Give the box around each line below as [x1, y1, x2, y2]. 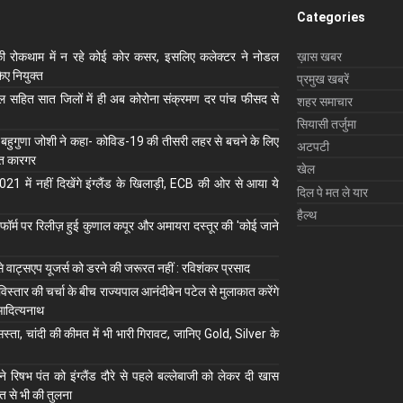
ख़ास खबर [297, 49, 342, 65]
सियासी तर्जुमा [297, 117, 356, 132]
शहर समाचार [297, 94, 353, 110]
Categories [297, 10, 365, 25]
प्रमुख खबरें [297, 72, 349, 87]
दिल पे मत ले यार [297, 184, 368, 200]
